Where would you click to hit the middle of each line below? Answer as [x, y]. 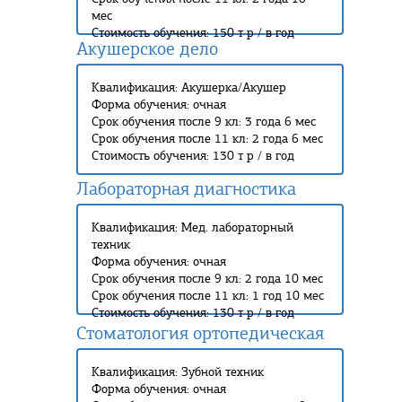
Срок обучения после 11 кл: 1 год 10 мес [208, 296]
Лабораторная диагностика [186, 189]
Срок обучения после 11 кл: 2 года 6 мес [207, 139]
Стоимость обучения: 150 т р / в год [193, 33]
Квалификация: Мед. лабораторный [192, 227]
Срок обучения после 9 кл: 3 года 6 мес [204, 122]
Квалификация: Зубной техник [178, 372]
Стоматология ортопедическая [200, 333]
